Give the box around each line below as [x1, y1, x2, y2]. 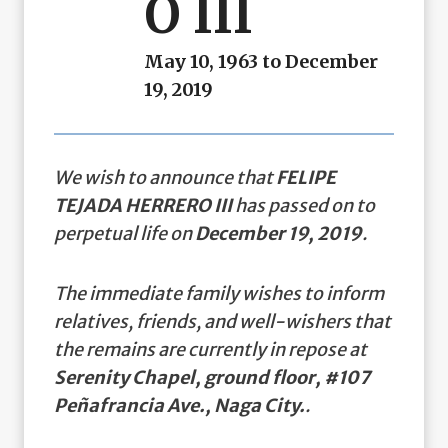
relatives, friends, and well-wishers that [54, 309, 391, 333]
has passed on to [232, 193, 375, 217]
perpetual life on [54, 221, 195, 245]
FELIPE [276, 165, 336, 189]
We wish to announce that [54, 165, 276, 189]
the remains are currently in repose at [54, 337, 367, 361]
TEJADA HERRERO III [54, 193, 232, 217]
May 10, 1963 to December [144, 49, 378, 73]
